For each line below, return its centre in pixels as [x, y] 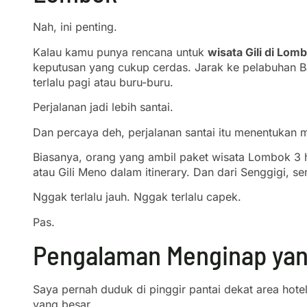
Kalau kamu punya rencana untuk [120, 52]
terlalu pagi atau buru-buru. [103, 82]
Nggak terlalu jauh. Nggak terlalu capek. [137, 197]
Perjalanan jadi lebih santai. [103, 107]
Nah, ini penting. [75, 27]
